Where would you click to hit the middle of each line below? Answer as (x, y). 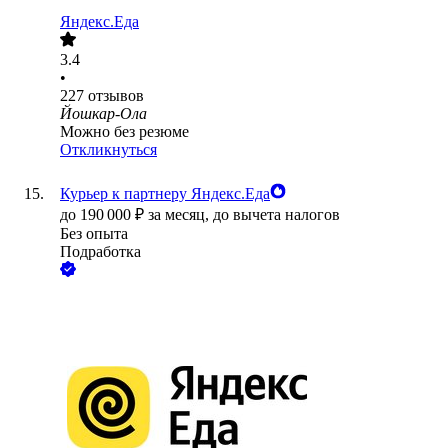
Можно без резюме (124, 132)
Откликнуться (108, 150)
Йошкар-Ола (103, 114)
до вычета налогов (276, 215)
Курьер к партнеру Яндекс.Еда (165, 194)
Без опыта (94, 234)
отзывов (116, 96)
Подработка (100, 252)
